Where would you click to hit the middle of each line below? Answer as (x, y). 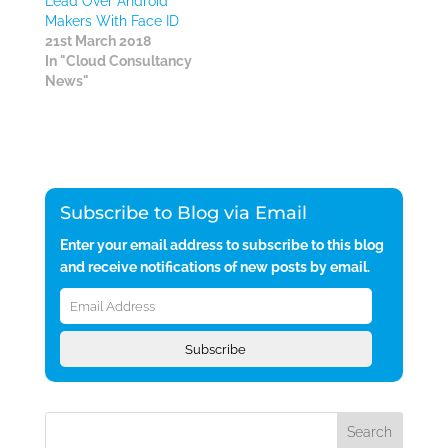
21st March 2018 (97, 41)
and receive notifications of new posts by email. (214, 267)
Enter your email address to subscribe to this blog (221, 245)
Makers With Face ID (111, 21)
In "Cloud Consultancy (118, 61)
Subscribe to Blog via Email (183, 213)
